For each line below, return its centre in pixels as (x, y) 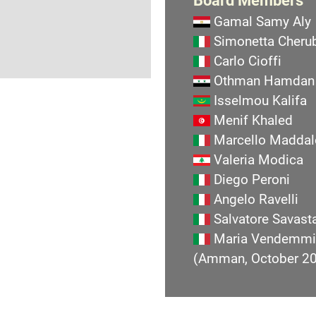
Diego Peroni (252, 180)
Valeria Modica (259, 160)
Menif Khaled (253, 120)
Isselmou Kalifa (260, 101)
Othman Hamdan (264, 81)
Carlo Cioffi (248, 61)
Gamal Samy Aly (262, 22)
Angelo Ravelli (256, 199)
